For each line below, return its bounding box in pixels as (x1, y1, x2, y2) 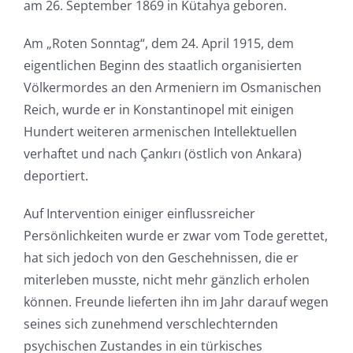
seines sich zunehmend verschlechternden (23, 314, 278, 333)
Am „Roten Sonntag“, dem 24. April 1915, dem (23, 34, 294, 52)
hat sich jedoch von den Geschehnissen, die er (23, 248, 299, 266)
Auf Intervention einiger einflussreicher (23, 204, 255, 222)
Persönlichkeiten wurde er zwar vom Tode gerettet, (23, 226, 328, 244)
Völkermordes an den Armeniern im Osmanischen (23, 78, 321, 96)
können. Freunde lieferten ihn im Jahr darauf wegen (23, 292, 329, 310)
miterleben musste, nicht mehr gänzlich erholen (23, 270, 310, 288)
